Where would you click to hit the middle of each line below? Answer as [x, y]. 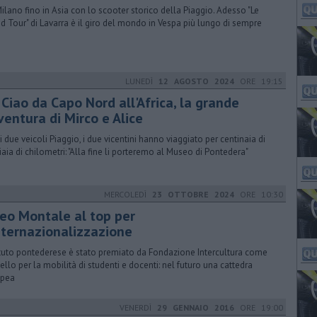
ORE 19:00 [259, 307]
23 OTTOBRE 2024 [193, 194]
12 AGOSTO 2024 [196, 81]
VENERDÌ [138, 307]
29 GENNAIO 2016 [196, 307]
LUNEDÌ [142, 81]
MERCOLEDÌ [128, 194]
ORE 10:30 [259, 194]
